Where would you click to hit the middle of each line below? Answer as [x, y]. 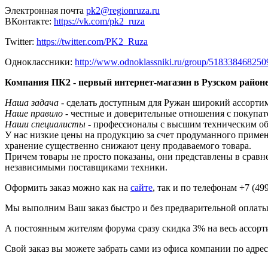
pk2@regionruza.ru [123, 11]
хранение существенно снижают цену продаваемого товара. [129, 146]
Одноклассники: [40, 62]
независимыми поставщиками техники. [86, 167]
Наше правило [34, 114]
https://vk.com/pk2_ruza [99, 22]
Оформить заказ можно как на [68, 188]
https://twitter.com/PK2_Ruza [92, 42]
